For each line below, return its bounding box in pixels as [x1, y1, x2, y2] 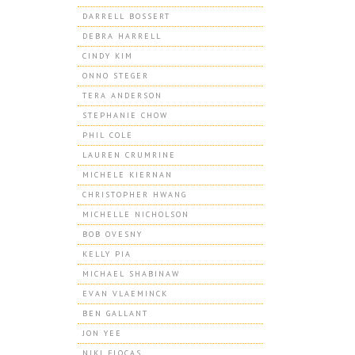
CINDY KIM [82, 51, 133, 61]
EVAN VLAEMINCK [82, 288, 168, 299]
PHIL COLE [82, 130, 133, 140]
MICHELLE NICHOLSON [82, 209, 189, 219]
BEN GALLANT [82, 308, 148, 319]
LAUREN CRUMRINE [82, 150, 176, 160]
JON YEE [82, 328, 122, 338]
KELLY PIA [82, 249, 132, 259]
